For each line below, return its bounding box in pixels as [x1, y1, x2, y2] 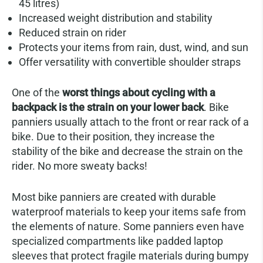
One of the [12, 86, 62, 99]
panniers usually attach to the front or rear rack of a [12, 116, 249, 128]
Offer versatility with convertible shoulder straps [19, 56, 241, 68]
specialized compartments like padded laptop [12, 235, 223, 247]
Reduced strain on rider [19, 26, 126, 39]
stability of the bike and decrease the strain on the [12, 145, 243, 157]
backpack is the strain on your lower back [12, 101, 204, 113]
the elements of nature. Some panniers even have [12, 220, 244, 232]
